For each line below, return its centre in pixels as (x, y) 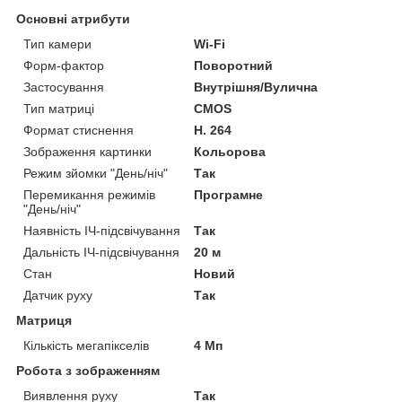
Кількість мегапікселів (86, 346)
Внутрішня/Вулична (256, 87)
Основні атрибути (73, 19)
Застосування (64, 87)
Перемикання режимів (89, 195)
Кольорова (230, 152)
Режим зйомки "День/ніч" (96, 174)
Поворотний (234, 66)
